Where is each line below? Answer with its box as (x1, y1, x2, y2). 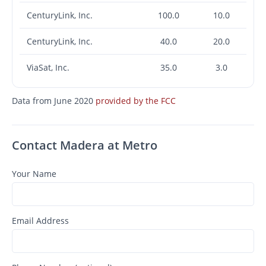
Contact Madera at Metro (12, 137, 157, 153)
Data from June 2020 (12, 94, 96, 106)
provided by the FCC (96, 94, 176, 106)
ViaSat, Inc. (27, 61, 69, 73)
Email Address (12, 214, 69, 226)
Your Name (12, 167, 56, 179)
